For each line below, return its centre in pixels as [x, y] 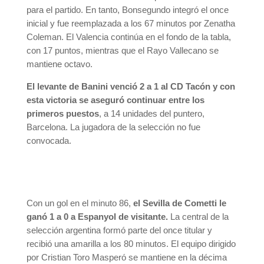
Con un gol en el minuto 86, [80, 203]
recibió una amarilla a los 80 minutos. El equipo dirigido [131, 244]
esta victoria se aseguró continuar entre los [115, 100]
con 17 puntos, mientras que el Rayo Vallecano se [122, 50]
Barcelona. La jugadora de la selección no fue [113, 127]
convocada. [49, 141]
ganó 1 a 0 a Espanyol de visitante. [97, 217]
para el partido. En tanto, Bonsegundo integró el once [127, 10]
